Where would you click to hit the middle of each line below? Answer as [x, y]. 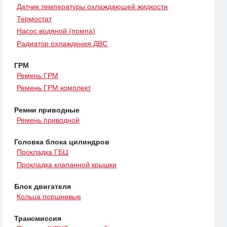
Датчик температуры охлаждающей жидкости [92, 6]
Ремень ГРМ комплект [54, 88]
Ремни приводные [47, 110]
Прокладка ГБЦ [43, 152]
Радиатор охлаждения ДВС [62, 43]
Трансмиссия [38, 219]
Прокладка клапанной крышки [67, 164]
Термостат [34, 18]
